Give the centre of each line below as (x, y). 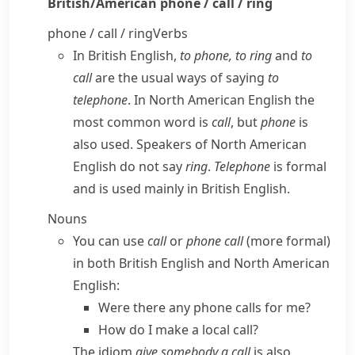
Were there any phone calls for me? (204, 307)
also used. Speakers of (142, 144)
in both (96, 263)
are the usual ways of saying (180, 78)
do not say (151, 166)
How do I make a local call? (178, 330)
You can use (110, 241)
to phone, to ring (226, 55)
